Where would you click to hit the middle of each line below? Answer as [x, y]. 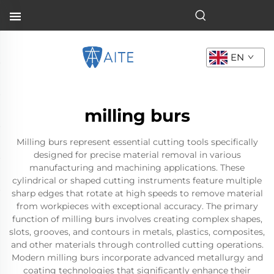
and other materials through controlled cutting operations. [137, 245]
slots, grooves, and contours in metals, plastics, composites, [137, 232]
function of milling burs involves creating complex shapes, [137, 219]
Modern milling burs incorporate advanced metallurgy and [137, 257]
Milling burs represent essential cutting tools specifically [137, 142]
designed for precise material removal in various [137, 155]
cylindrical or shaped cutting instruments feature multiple [137, 180]
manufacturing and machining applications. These [137, 168]
